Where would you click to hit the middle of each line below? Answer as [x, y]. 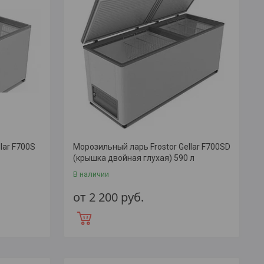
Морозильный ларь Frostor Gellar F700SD [151, 147]
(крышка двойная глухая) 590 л [133, 158]
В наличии [91, 174]
